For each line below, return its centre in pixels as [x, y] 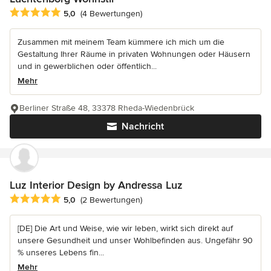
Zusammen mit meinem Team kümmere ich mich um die [121, 42]
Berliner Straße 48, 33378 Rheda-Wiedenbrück [107, 108]
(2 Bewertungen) [111, 200]
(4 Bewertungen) [111, 13]
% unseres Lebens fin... [61, 252]
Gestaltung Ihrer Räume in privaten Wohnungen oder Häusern [134, 54]
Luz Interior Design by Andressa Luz [96, 185]
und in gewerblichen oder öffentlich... [87, 66]
